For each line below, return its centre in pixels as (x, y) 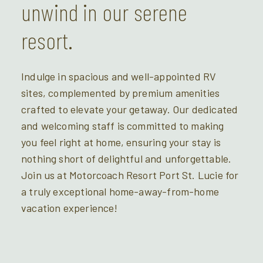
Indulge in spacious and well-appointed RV (119, 77)
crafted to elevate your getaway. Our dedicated (130, 109)
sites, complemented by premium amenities (121, 93)
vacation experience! (70, 208)
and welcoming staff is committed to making (123, 126)
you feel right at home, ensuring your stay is (121, 142)
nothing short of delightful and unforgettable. (127, 159)
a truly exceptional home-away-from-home (120, 192)
